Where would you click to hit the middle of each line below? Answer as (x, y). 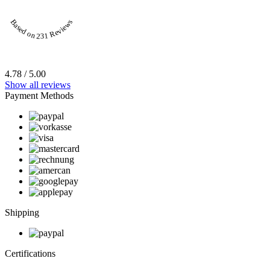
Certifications (30, 253)
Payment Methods (39, 95)
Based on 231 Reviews (41, 29)
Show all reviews (38, 84)
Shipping (22, 212)
